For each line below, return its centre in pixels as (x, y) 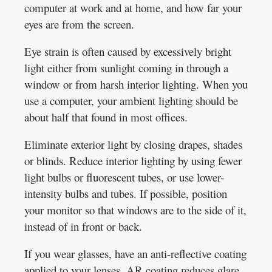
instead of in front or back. (83, 226)
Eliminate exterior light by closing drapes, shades (133, 144)
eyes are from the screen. (79, 24)
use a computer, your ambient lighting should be (131, 100)
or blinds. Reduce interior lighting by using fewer (133, 160)
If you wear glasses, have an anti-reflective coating (135, 253)
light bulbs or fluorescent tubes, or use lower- (124, 177)
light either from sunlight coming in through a (126, 67)
